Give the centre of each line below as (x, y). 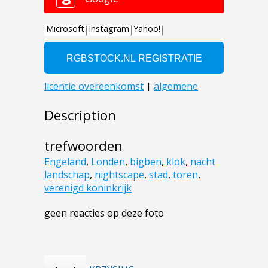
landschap (67, 174)
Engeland (65, 161)
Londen (108, 161)
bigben (146, 161)
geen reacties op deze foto (104, 213)
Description (80, 115)
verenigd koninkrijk (88, 188)
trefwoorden (83, 145)
